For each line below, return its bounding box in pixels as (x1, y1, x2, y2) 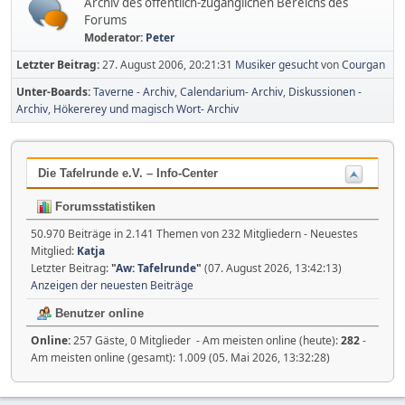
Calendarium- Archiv (180, 84, 283, 99)
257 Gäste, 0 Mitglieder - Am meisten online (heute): (73, 332, 341, 348)
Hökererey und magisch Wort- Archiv (53, 101, 239, 117)
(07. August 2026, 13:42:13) (202, 259, 342, 276)
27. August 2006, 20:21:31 (102, 57, 235, 72)
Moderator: (84, 30, 146, 45)
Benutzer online (52, 306, 144, 320)
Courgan (342, 57, 385, 72)
